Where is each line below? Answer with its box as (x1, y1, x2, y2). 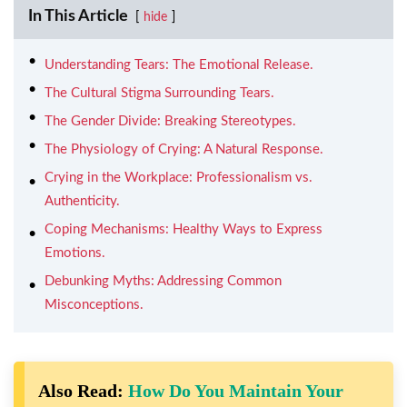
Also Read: (38, 380, 128, 401)
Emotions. (45, 245, 105, 260)
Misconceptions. (45, 297, 144, 312)
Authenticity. (45, 194, 120, 208)
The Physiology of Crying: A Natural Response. (45, 142, 323, 156)
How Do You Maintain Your (128, 380, 343, 401)
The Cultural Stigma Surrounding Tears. (45, 85, 274, 100)
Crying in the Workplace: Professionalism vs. (45, 170, 313, 184)
